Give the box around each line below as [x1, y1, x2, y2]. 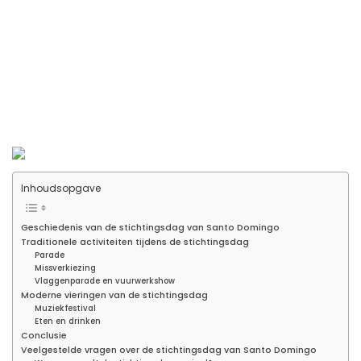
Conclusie [21, 329, 67, 342]
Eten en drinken [35, 315, 102, 326]
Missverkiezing [35, 262, 97, 273]
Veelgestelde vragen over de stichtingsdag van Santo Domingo [21, 343, 317, 356]
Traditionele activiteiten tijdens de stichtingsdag [21, 235, 249, 248]
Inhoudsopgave [21, 181, 101, 196]
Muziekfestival [35, 302, 97, 313]
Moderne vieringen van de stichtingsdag [21, 288, 208, 301]
